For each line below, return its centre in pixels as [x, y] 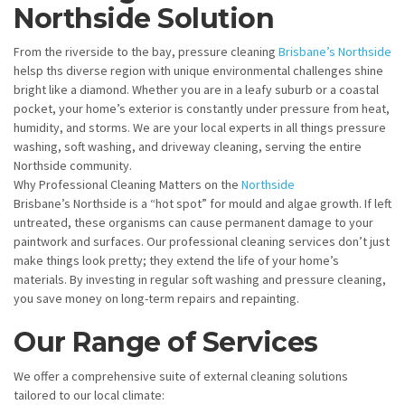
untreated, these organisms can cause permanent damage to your [193, 222]
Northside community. [73, 165]
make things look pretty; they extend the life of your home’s [176, 260]
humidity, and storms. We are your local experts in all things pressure [200, 127]
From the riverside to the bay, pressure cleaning [146, 52]
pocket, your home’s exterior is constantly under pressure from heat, [202, 108]
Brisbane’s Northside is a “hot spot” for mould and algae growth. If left [202, 203]
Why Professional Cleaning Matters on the [127, 184]
